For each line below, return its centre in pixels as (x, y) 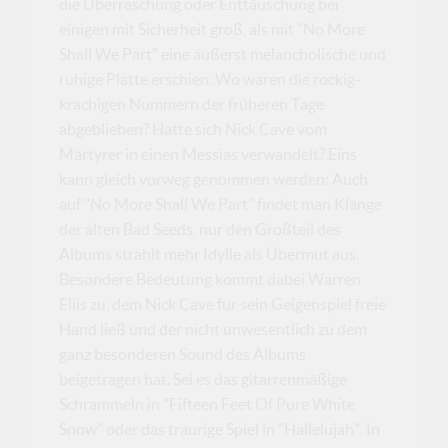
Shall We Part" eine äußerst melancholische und (223, 53)
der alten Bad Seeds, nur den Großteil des (200, 228)
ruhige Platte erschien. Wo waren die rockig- (210, 78)
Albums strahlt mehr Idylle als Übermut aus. (209, 253)
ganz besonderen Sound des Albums (183, 353)
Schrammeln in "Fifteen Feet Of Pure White (207, 403)
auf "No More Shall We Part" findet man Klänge (221, 203)
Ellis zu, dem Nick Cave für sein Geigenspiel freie (223, 303)
